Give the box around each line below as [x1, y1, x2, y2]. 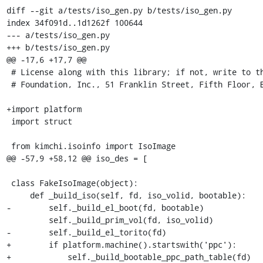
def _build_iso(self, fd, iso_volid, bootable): [6, 189, 30, 201]
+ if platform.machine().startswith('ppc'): [6, 238, 237, 250]
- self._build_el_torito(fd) [6, 226, 166, 238]
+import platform [6, 103, 82, 114]
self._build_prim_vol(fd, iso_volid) [6, 214, 49, 225]
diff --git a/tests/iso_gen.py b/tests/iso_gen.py [6, 4, 232, 16]
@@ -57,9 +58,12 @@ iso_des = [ [6, 152, 147, 164]
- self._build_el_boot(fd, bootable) [6, 201, 204, 213]
